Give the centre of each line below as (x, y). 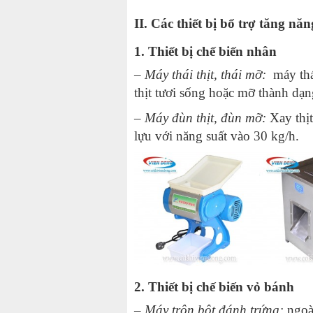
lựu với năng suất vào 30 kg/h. (217, 136)
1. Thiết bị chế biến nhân (205, 51)
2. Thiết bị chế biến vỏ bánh (214, 287)
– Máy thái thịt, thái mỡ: (202, 74)
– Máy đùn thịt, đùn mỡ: (202, 117)
